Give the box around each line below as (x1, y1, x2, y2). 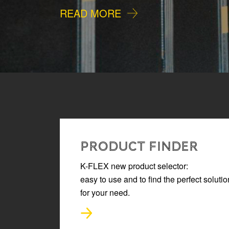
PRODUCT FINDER (80, 139, 198, 154)
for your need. (80, 186, 130, 198)
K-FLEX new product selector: (80, 159, 188, 172)
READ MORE (103, 5, 165, 20)
